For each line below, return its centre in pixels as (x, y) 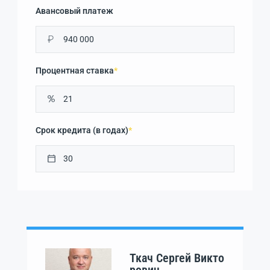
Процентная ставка (75, 70)
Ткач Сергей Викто (177, 258)
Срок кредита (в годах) (82, 130)
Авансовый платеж (74, 11)
